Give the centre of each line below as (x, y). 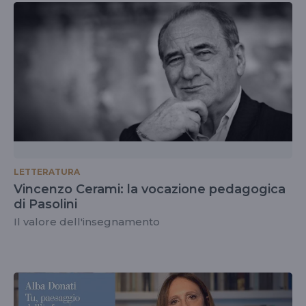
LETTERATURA (47, 172)
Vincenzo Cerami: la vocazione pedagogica (150, 189)
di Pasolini (45, 204)
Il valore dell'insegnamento (87, 222)
